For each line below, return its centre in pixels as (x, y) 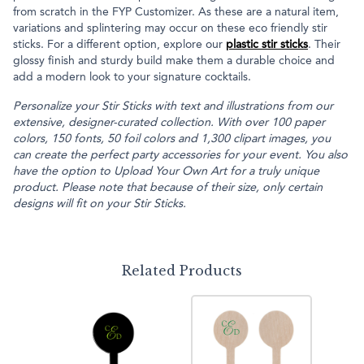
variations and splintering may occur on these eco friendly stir (170, 28)
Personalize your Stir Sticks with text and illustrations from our (173, 106)
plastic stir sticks (267, 44)
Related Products (182, 270)
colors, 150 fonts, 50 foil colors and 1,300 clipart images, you (172, 139)
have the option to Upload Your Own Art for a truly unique (166, 171)
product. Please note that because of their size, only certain (168, 187)
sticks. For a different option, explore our (119, 44)
